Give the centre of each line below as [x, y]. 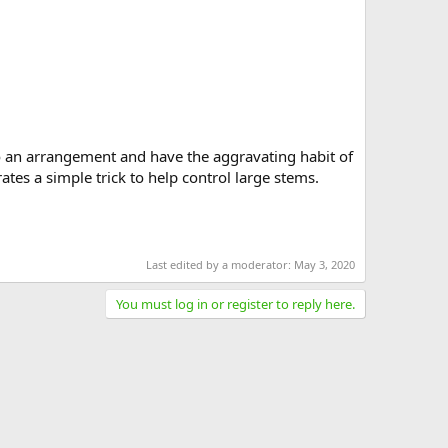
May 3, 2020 [324, 264]
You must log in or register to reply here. [235, 303]
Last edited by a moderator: [220, 264]
